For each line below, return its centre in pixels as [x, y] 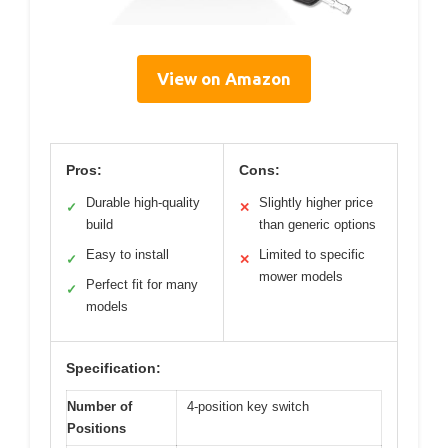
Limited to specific [312, 255]
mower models [301, 277]
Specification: [113, 368]
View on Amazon [224, 79]
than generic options [317, 225]
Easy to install [127, 255]
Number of [99, 407]
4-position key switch [248, 407]
